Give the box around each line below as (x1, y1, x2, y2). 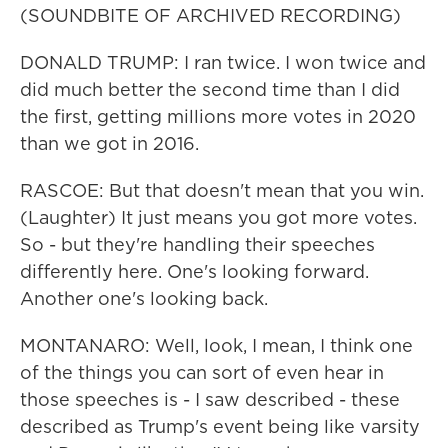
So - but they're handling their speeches (20, 232, 375, 257)
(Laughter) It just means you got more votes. (20, 205, 417, 230)
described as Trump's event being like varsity (20, 414, 420, 439)
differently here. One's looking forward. (20, 259, 369, 284)
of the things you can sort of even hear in (20, 360, 384, 385)
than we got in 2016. (20, 131, 199, 156)
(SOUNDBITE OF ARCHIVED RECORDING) (20, 3, 401, 28)
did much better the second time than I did (20, 77, 400, 102)
